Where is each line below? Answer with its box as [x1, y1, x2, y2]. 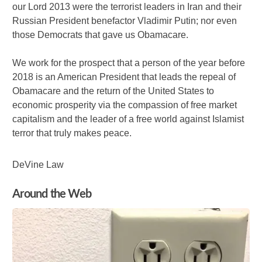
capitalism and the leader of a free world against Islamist [12, 113, 244, 124]
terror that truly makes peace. [12, 127, 132, 138]
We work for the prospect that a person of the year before [12, 57, 246, 68]
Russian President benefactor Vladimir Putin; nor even [12, 15, 237, 26]
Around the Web [12, 188, 91, 200]
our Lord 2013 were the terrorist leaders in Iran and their [12, 1, 242, 12]
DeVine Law [12, 159, 64, 170]
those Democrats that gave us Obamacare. [12, 29, 189, 40]
